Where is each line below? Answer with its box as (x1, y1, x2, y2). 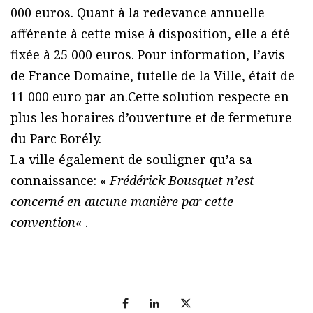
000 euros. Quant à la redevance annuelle (10, 4, 265, 22)
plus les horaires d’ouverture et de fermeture (10, 109, 292, 126)
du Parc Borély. (10, 130, 101, 147)
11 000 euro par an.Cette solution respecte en (10, 88, 289, 105)
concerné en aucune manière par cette (10, 193, 233, 210)
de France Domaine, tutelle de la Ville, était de (10, 67, 295, 85)
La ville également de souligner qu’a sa (10, 151, 252, 168)
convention (10, 214, 75, 231)
